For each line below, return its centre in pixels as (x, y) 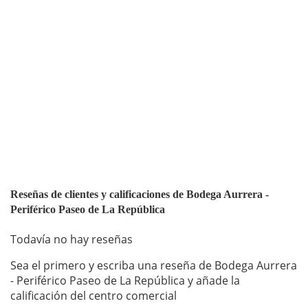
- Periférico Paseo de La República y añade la (125, 281)
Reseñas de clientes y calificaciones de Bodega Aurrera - (140, 195)
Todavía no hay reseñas (71, 240)
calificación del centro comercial (93, 296)
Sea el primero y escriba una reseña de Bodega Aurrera (154, 266)
